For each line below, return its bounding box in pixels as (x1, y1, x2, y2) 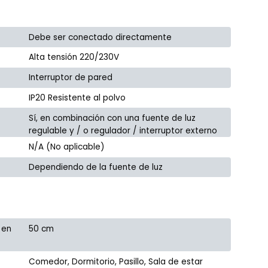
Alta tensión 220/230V (29, 51, 120, 63)
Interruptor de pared (29, 72, 113, 84)
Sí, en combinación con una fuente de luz (29, 112, 196, 124)
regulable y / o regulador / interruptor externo (29, 124, 218, 136)
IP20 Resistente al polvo (29, 92, 126, 103)
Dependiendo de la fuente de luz (29, 161, 163, 173)
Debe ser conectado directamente (29, 31, 172, 43)
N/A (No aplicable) (29, 141, 105, 153)
